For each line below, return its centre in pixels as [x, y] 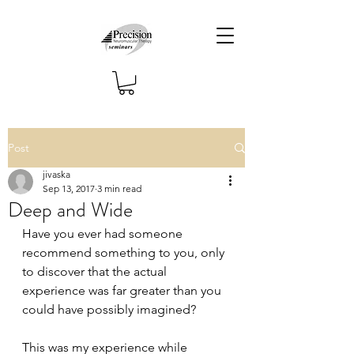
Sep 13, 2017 [69, 189]
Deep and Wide [70, 210]
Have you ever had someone [104, 234]
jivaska [56, 175]
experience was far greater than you [123, 291]
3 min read [119, 189]
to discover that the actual [96, 272]
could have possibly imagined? [109, 310]
